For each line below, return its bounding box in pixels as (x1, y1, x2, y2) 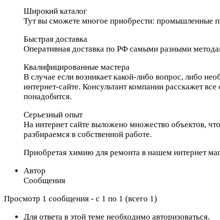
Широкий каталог (24, 6, 87, 16)
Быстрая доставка (24, 34, 87, 44)
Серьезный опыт (24, 110, 82, 119)
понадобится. (24, 91, 72, 101)
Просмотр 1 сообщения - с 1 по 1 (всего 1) (4, 193, 157, 203)
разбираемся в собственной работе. (24, 129, 152, 139)
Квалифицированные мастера (24, 62, 130, 72)
